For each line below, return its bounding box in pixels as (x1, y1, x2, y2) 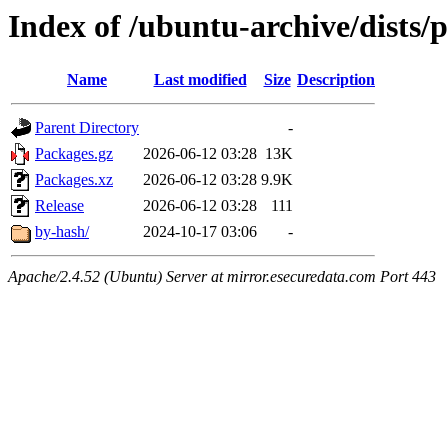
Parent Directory (35, 119, 139, 137)
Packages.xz (35, 171, 113, 189)
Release (35, 197, 84, 215)
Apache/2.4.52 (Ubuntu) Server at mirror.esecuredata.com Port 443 (8, 268, 436, 286)
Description (297, 71, 375, 89)
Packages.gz (35, 145, 113, 163)
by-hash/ (35, 223, 89, 241)
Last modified (153, 71, 247, 89)
